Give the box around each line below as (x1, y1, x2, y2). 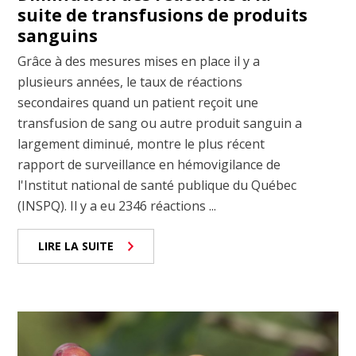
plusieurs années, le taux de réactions (17, 73, 243, 91)
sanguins (17, 25, 99, 48)
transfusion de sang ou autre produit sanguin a (17, 114, 303, 133)
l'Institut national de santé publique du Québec (17, 176, 297, 195)
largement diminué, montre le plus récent (17, 135, 265, 153)
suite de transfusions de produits (17, 4, 308, 27)
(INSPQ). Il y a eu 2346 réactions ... (17, 197, 217, 215)
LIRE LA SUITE (38, 238, 114, 254)
